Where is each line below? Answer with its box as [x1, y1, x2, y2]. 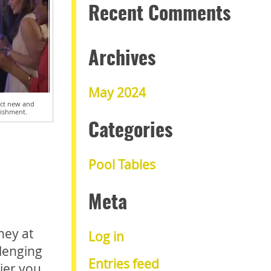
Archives [88, 50, 156, 70]
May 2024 [88, 84, 146, 102]
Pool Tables [88, 156, 155, 174]
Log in [88, 228, 124, 246]
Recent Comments [88, 5, 231, 25]
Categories [88, 122, 173, 142]
